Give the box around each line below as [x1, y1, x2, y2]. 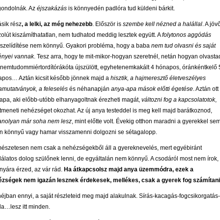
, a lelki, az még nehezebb [22, 21, 92, 28]
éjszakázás [37, 5, 67, 12]
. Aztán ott [193, 85, 219, 93]
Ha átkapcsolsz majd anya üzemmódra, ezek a [62, 166, 193, 173]
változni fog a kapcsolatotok [141, 96, 215, 104]
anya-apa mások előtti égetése [111, 85, 193, 93]
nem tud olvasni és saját [151, 42, 216, 50]
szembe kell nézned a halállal [123, 21, 202, 28]
